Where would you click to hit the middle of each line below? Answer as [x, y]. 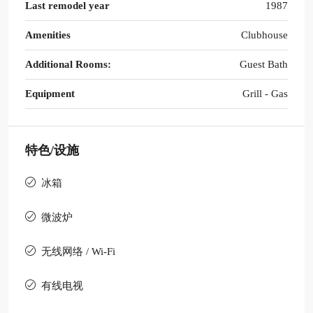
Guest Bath [264, 64]
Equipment [50, 93]
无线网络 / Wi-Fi [78, 251]
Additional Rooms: [68, 64]
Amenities [48, 35]
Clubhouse [264, 35]
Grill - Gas [265, 93]
